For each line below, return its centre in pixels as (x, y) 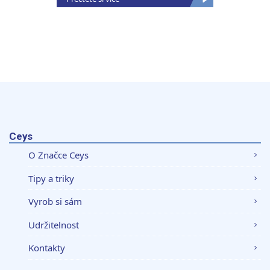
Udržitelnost (54, 224)
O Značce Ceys (59, 155)
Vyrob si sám (55, 202)
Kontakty (47, 248)
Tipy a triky (52, 178)
